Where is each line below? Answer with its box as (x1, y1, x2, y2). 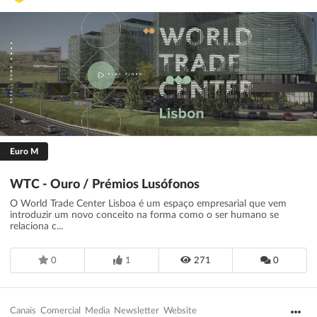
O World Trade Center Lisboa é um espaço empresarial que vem (10, 198, 287, 209)
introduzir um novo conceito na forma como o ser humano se (10, 209, 279, 220)
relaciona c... (10, 221, 63, 231)
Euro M (10, 146, 38, 156)
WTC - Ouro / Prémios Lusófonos (10, 178, 200, 191)
